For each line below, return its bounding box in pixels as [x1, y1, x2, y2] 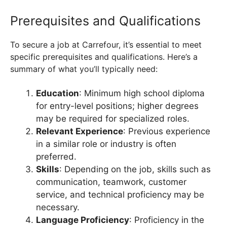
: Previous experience [123, 126, 210, 137]
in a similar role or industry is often [36, 139, 176, 149]
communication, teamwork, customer [36, 177, 186, 187]
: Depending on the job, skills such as [59, 164, 211, 175]
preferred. [36, 152, 77, 162]
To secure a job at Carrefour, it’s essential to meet [10, 40, 202, 50]
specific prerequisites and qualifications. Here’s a [10, 52, 198, 62]
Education [36, 88, 79, 99]
